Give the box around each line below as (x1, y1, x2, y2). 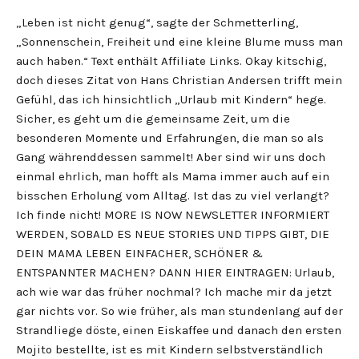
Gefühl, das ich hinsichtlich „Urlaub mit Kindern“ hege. (16, 92, 326, 107)
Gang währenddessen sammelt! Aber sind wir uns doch (16, 150, 325, 164)
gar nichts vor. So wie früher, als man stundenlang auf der (16, 304, 343, 318)
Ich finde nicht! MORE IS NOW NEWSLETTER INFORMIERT (16, 208, 329, 222)
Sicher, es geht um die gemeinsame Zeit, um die (16, 111, 290, 126)
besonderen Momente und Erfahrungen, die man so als (16, 131, 324, 145)
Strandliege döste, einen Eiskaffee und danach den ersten (16, 323, 341, 337)
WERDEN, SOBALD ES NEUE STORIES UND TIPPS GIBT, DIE (16, 227, 329, 241)
